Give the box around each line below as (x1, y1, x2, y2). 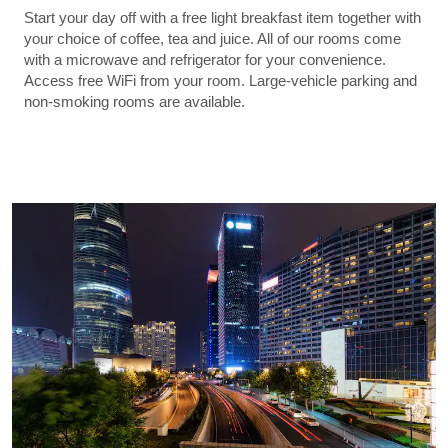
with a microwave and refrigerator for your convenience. (24, 50, 386, 68)
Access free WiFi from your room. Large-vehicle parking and (24, 71, 417, 89)
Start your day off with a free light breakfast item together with (24, 8, 421, 26)
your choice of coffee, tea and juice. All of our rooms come (24, 29, 401, 47)
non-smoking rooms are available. (24, 92, 245, 110)
